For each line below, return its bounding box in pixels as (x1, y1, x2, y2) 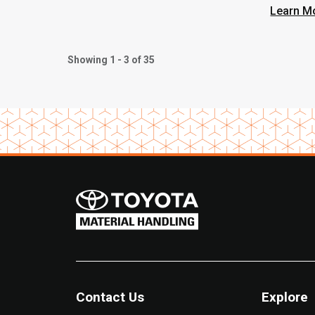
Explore (261, 289, 308, 306)
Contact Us (76, 289, 144, 306)
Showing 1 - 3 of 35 (67, 53, 155, 65)
